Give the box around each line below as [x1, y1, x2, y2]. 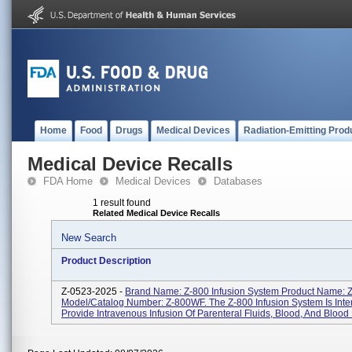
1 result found [93, 197, 151, 208]
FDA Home [43, 175, 93, 187]
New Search [61, 232, 116, 244]
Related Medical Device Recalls [93, 208, 220, 218]
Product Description [61, 255, 151, 266]
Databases [214, 175, 262, 187]
